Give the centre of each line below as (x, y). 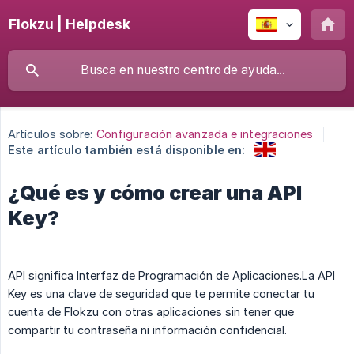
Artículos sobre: (51, 134)
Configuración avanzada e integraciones (205, 134)
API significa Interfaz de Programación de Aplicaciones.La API (171, 275)
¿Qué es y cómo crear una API (155, 192)
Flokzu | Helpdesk (70, 24)
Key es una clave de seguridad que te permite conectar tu (161, 293)
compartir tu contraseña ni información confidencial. (147, 330)
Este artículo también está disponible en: (127, 150)
